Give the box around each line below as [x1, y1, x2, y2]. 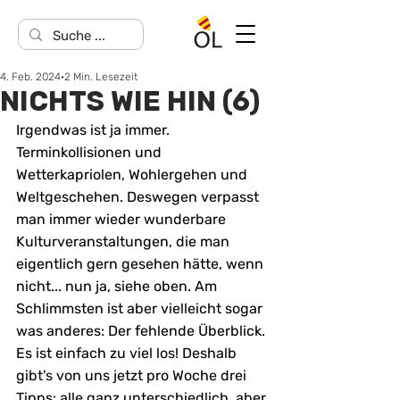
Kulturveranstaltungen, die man [16, 233, 233, 250]
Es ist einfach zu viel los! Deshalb [16, 345, 240, 362]
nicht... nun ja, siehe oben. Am [16, 278, 221, 295]
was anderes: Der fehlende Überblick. [16, 322, 269, 339]
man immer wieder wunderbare [16, 211, 229, 228]
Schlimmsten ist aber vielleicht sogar [16, 300, 266, 317]
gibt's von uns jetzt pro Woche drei [16, 367, 250, 384]
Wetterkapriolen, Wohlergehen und [16, 166, 251, 183]
